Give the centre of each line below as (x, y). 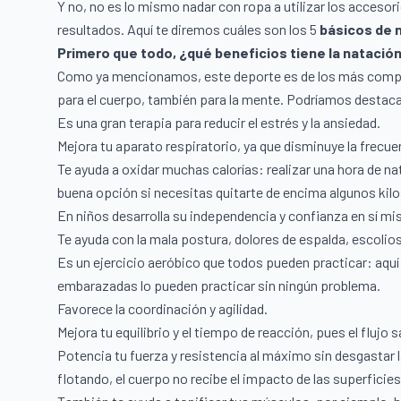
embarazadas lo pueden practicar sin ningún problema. (219, 286)
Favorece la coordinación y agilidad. (162, 309)
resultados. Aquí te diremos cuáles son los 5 (188, 30)
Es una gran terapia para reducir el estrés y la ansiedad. (219, 123)
